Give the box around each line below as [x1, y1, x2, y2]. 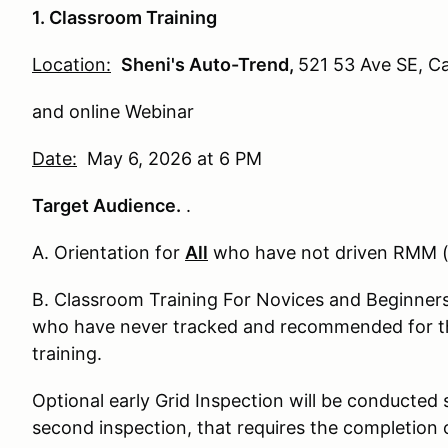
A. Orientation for [32, 242, 185, 263]
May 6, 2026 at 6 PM [77, 148, 262, 169]
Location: [32, 54, 111, 75]
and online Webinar [32, 101, 199, 122]
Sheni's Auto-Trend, [121, 54, 298, 75]
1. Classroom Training [32, 7, 217, 28]
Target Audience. [32, 195, 181, 216]
